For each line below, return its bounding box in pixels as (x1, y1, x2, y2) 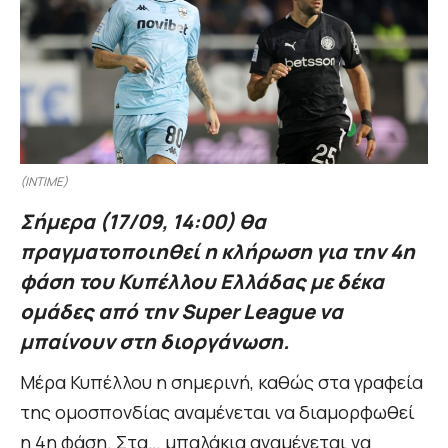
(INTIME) (20, 173, 68, 191)
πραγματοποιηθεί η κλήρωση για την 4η (20, 238, 415, 266)
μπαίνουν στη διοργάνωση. (20, 328, 289, 356)
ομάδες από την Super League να (20, 298, 343, 326)
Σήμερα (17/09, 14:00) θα (20, 208, 266, 236)
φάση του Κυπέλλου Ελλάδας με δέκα (20, 268, 384, 296)
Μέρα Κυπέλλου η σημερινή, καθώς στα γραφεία (20, 370, 423, 395)
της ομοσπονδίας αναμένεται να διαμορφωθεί (20, 400, 415, 425)
